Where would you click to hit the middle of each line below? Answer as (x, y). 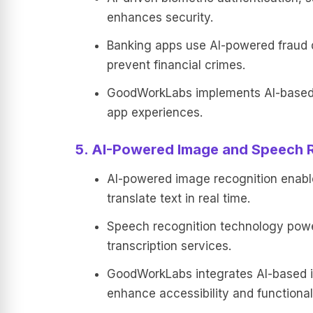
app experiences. (154, 112)
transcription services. (169, 246)
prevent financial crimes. (176, 65)
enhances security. (160, 17)
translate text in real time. (178, 198)
